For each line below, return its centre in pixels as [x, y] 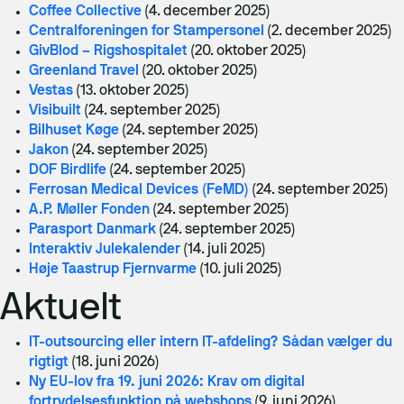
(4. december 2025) [207, 12]
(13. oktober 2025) [133, 91]
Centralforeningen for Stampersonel [147, 32]
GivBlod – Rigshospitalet [108, 51]
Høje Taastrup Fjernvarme [113, 270]
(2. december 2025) [330, 32]
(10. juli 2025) [241, 270]
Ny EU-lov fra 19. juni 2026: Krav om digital [167, 382]
